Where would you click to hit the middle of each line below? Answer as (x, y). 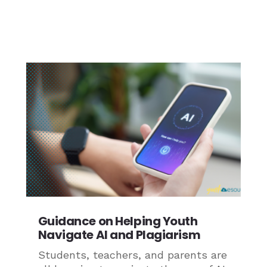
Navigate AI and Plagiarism (119, 235)
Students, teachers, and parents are (132, 255)
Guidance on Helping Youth (118, 221)
